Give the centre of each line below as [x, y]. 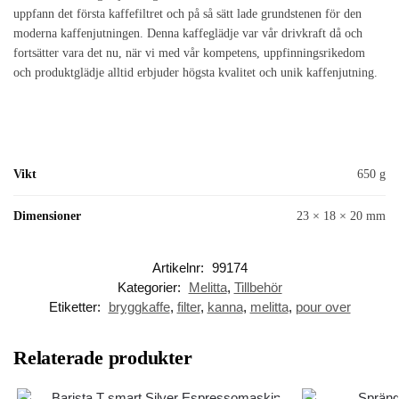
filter [188, 306]
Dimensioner [47, 216]
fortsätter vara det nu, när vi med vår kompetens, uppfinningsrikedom [189, 53]
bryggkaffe [139, 306]
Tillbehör [258, 287]
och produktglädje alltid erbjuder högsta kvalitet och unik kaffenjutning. [195, 73]
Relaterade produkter [103, 357]
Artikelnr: [179, 267]
